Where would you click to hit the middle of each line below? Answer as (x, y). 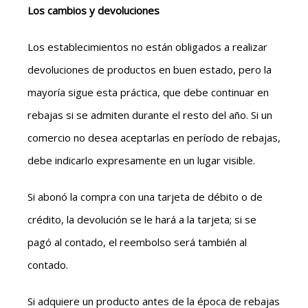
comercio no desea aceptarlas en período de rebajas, (154, 137)
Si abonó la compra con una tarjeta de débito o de (145, 196)
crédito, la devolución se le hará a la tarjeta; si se (142, 219)
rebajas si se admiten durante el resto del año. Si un (150, 114)
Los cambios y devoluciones (93, 10)
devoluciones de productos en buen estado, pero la (150, 69)
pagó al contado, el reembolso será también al (137, 242)
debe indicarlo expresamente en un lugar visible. (141, 160)
